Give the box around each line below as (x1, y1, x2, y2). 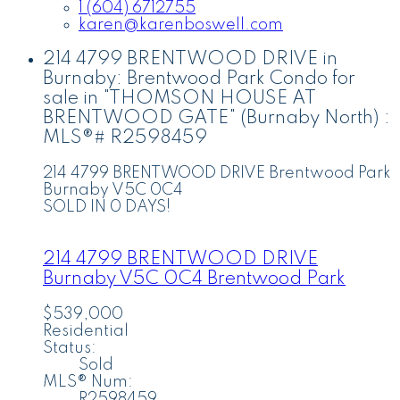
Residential (43, 322, 129, 339)
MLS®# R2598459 (43, 129, 207, 148)
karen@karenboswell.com (79, 16, 283, 33)
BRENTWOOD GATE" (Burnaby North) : (43, 109, 390, 129)
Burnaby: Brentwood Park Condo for (43, 70, 355, 89)
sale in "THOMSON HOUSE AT (43, 89, 316, 109)
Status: (43, 339, 96, 356)
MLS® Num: (43, 373, 133, 390)
